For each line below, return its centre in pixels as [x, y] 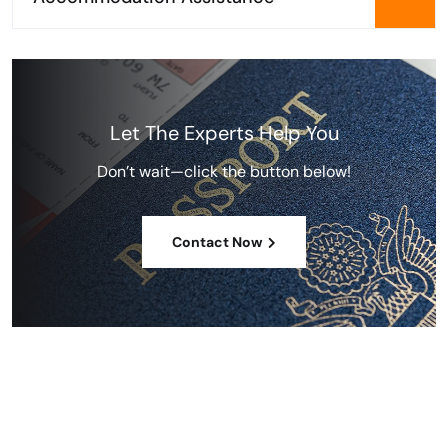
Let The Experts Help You [224, 133]
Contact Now [218, 242]
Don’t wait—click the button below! [224, 171]
